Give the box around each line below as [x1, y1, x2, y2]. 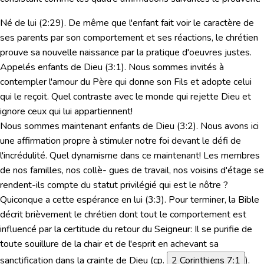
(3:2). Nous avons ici [174, 119, 259, 133]
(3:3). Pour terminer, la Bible [143, 193, 259, 206]
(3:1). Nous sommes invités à [103, 60, 224, 74]
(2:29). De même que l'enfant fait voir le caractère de [37, 16, 254, 29]
